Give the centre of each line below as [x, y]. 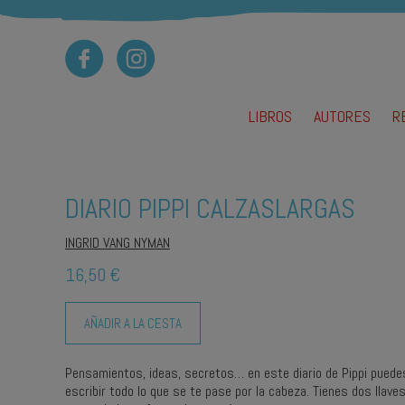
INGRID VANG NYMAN [118, 242]
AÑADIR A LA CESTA [133, 323]
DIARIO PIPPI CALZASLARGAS [210, 208]
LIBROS [270, 116]
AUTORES [342, 116]
